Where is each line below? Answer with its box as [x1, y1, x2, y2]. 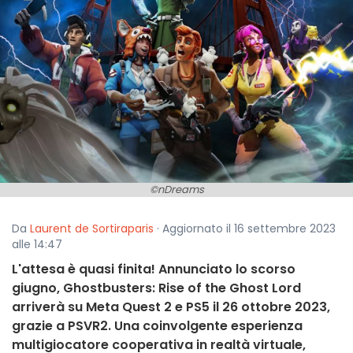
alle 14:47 [12, 236, 62, 253]
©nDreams [149, 182, 204, 198]
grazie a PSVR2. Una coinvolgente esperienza [12, 317, 303, 336]
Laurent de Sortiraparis [30, 221, 154, 237]
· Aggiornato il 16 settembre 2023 [154, 221, 336, 237]
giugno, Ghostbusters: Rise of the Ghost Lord [12, 279, 301, 298]
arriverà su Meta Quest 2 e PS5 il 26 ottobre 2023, [12, 298, 330, 317]
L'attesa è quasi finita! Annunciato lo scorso [12, 260, 295, 279]
